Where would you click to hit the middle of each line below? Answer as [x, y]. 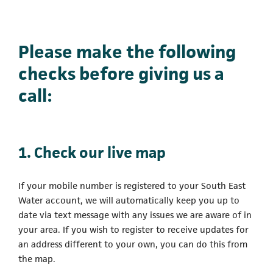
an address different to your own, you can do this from [133, 244]
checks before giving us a [121, 73]
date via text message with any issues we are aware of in [135, 214]
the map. [37, 258]
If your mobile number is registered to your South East [132, 185]
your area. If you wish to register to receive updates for [133, 229]
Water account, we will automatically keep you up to [129, 200]
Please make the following [127, 51]
